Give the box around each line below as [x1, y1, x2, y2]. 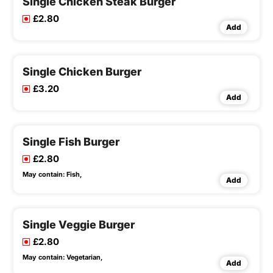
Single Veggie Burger [23, 218, 135, 232]
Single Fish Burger [23, 135, 119, 149]
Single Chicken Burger [23, 65, 141, 79]
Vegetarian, [66, 253, 102, 262]
